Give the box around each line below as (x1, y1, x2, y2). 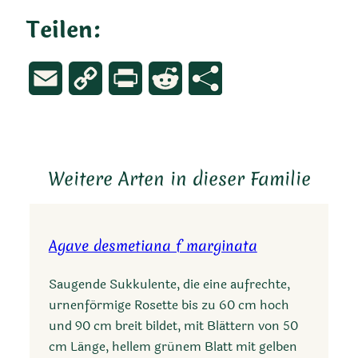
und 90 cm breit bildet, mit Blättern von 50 (48, 315, 298, 336)
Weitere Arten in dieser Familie (47, 165, 311, 191)
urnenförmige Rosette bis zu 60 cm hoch (48, 294, 289, 315)
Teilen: (26, 12, 101, 48)
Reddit (182, 67, 219, 88)
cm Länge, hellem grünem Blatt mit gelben (48, 336, 297, 356)
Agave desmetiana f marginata (48, 235, 257, 256)
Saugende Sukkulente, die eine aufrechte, (48, 273, 290, 294)
